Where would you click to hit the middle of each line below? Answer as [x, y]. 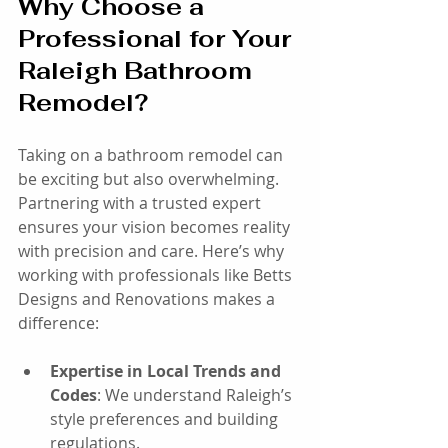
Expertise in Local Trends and [167, 370]
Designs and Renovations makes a [148, 298]
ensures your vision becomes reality [156, 226]
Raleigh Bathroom [138, 70]
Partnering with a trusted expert [141, 202]
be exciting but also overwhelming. [150, 178]
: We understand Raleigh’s [196, 394]
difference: [58, 322]
